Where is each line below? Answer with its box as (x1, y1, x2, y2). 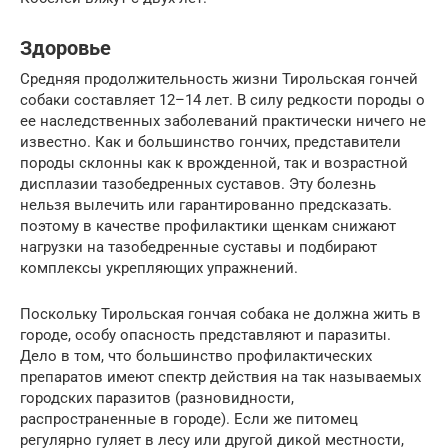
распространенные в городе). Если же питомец (20, 410, 358, 428)
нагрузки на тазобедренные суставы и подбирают (20, 238, 377, 256)
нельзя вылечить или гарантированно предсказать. (20, 196, 392, 214)
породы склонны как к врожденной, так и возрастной (20, 154, 408, 172)
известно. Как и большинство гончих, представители (20, 133, 401, 151)
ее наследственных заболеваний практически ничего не (20, 112, 426, 130)
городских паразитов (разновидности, (20, 389, 294, 407)
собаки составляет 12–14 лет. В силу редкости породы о (20, 91, 425, 109)
